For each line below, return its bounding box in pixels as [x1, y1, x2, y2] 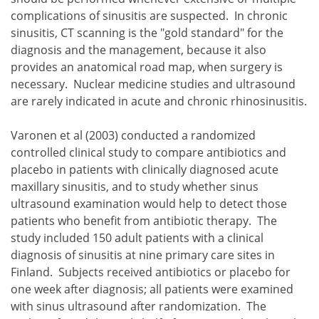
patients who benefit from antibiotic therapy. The [11, 212, 277, 229]
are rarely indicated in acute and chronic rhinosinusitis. [11, 93, 307, 109]
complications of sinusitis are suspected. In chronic [11, 7, 288, 23]
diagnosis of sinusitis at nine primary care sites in [11, 246, 275, 263]
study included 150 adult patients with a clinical [11, 229, 263, 246]
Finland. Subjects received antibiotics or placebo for [11, 263, 291, 280]
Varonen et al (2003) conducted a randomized [11, 127, 256, 143]
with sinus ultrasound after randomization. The [11, 298, 266, 314]
